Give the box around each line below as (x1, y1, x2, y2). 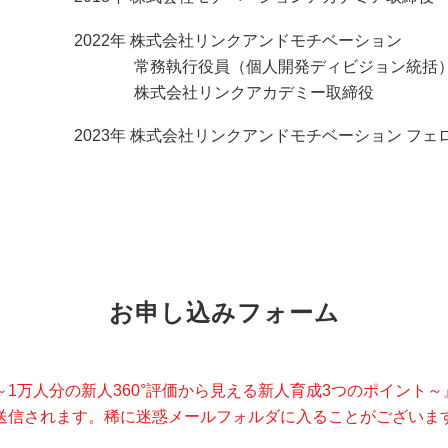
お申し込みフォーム (108, 299, 340, 326)
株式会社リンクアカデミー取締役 (74, 83, 374, 101)
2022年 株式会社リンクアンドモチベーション (74, 31, 402, 49)
